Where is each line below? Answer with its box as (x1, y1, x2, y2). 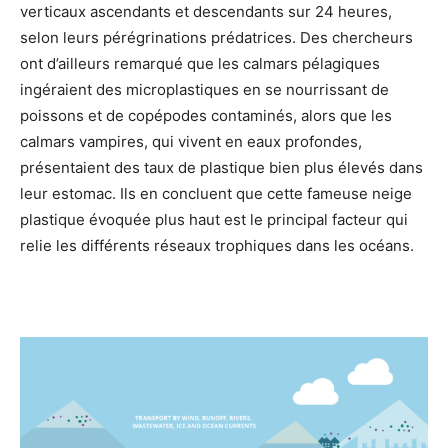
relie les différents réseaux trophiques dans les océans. (20, 235, 414, 255)
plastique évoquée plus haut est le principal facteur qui (20, 209, 408, 229)
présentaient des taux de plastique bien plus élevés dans (20, 157, 423, 177)
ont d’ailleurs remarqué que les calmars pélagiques (20, 53, 380, 73)
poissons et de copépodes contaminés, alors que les (20, 105, 392, 125)
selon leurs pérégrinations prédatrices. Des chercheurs (20, 27, 413, 47)
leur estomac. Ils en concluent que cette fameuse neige (20, 183, 412, 203)
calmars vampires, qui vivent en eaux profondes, (20, 131, 362, 151)
